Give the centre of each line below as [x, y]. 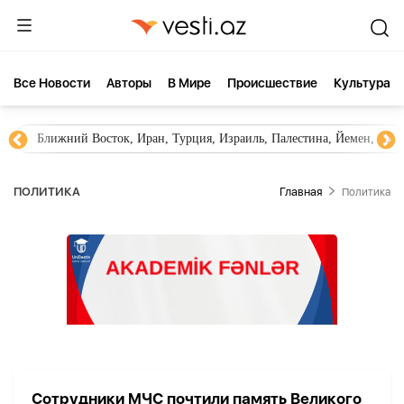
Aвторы [129, 83]
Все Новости [52, 83]
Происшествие [272, 83]
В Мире [189, 83]
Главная [301, 192]
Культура [362, 83]
